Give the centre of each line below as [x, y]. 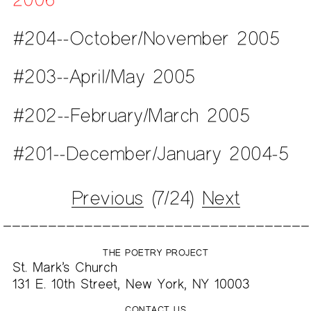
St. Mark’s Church [65, 267]
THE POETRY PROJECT [155, 252]
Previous [107, 198]
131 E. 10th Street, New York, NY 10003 [131, 283]
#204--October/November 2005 [146, 37]
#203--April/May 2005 [103, 76]
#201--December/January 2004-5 [150, 153]
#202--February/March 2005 [131, 115]
